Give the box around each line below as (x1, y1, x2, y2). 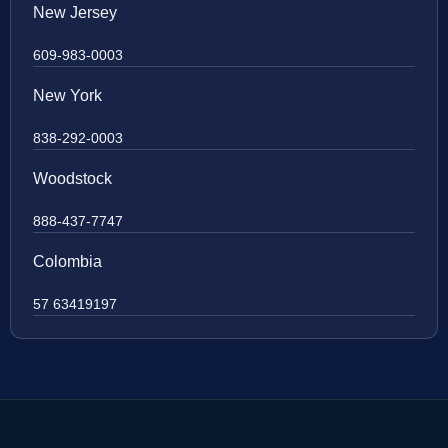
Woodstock (33, 170, 112, 188)
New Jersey (33, 4, 117, 22)
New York (33, 87, 102, 105)
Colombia (33, 253, 102, 271)
